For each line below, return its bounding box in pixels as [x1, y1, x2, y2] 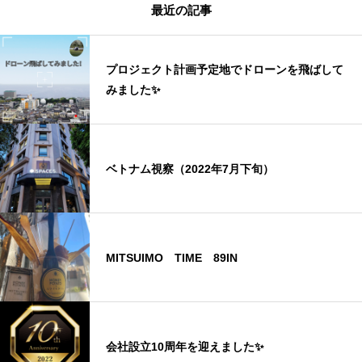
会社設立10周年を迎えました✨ [106, 339, 264, 353]
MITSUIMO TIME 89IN [106, 250, 249, 264]
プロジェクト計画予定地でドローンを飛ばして [106, 63, 343, 77]
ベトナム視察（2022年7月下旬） [106, 162, 274, 175]
